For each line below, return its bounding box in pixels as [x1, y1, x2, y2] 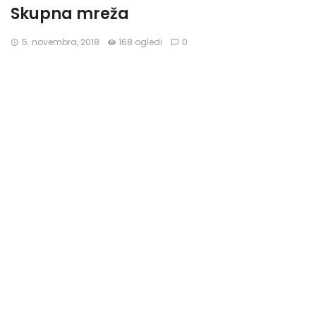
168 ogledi [119, 35, 163, 48]
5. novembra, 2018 [21, 35, 99, 48]
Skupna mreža [11, 2, 129, 25]
